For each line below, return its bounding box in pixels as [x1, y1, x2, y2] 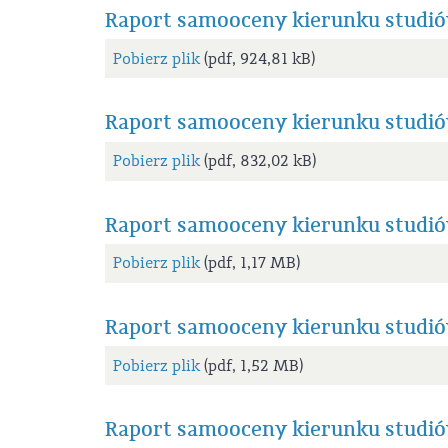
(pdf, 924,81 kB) [199, 48, 315, 69]
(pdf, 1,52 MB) [199, 355, 303, 376]
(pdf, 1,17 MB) [199, 253, 300, 274]
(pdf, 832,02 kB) [199, 151, 316, 172]
